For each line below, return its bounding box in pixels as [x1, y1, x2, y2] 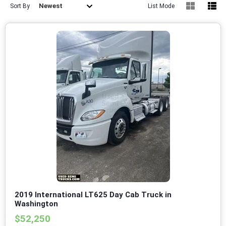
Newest [39, 2, 63, 10]
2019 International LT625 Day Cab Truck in [15, 190, 172, 200]
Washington [15, 199, 58, 209]
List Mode [148, 3, 175, 10]
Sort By [10, 3, 30, 10]
